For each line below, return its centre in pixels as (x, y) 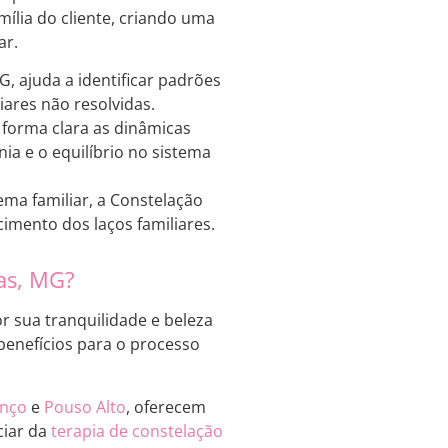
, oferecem (166, 406)
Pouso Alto (85, 406)
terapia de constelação (137, 430)
